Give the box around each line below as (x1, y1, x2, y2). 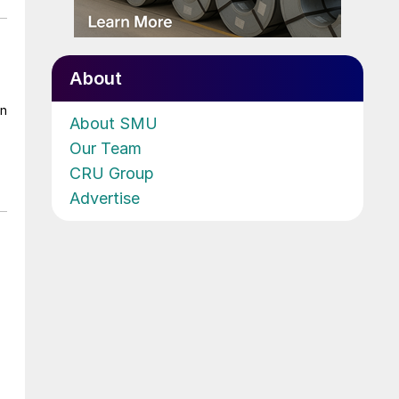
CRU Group (69, 163, 154, 183)
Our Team (69, 138, 142, 158)
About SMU (69, 113, 158, 133)
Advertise (69, 188, 140, 208)
